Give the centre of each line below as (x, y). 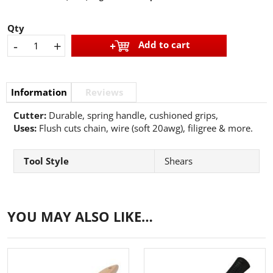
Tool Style (46, 161)
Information (39, 92)
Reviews (104, 92)
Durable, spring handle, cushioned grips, (133, 115)
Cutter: (31, 115)
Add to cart (164, 45)
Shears (179, 161)
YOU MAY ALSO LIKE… (80, 217)
